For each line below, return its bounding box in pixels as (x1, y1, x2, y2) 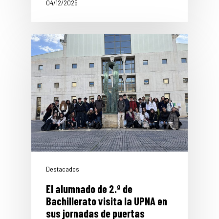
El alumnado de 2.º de (46, 182, 132, 196)
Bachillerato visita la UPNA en (46, 195, 167, 208)
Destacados (46, 165, 79, 174)
